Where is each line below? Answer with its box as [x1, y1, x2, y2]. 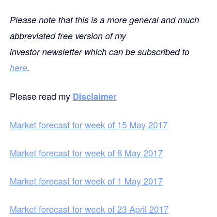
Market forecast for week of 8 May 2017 [10, 146, 163, 159]
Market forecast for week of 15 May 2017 [10, 118, 168, 131]
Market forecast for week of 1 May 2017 [10, 174, 163, 187]
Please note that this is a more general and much [10, 13, 199, 26]
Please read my [10, 89, 73, 102]
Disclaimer [73, 90, 117, 103]
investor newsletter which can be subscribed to [10, 45, 189, 58]
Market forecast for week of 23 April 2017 [10, 202, 169, 215]
